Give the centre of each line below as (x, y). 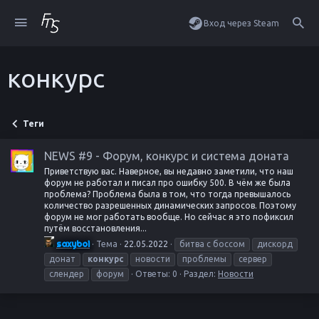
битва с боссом (212, 244)
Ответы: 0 (156, 273)
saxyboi (73, 244)
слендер (67, 273)
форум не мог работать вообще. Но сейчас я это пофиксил (169, 216)
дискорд (275, 244)
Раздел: (201, 273)
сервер (253, 258)
